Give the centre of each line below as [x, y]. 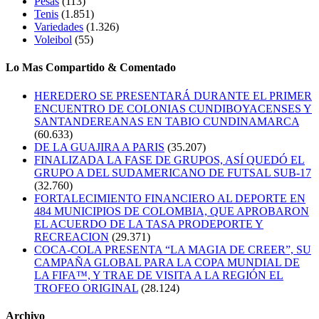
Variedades [59, 27]
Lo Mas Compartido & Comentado [91, 68]
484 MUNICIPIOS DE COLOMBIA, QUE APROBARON [172, 211]
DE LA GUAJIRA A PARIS [99, 147]
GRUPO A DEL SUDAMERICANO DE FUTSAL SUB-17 [173, 172]
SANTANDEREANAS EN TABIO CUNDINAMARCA [167, 121]
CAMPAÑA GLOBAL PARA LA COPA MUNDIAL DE [167, 262]
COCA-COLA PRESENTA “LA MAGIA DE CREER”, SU [173, 249]
